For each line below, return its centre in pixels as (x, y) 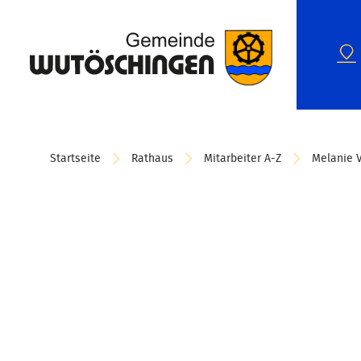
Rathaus (152, 159)
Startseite (75, 159)
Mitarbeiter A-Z (243, 159)
